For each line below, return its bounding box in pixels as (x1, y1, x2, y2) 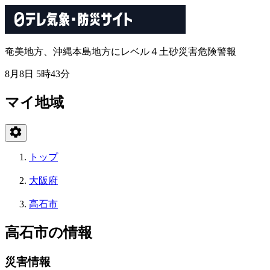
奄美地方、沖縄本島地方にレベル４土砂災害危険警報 (5, 46, 236, 57)
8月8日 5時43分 (5, 69, 70, 79)
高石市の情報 (5, 224, 92, 240)
